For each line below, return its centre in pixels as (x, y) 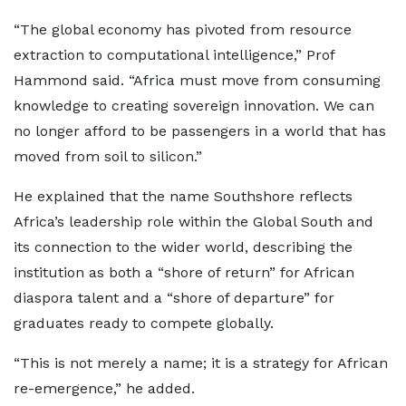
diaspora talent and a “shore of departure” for (174, 298)
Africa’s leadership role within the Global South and (193, 222)
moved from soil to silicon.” (108, 156)
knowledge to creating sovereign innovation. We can (194, 106)
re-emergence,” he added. (104, 388)
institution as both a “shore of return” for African (184, 272)
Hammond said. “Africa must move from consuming (197, 80)
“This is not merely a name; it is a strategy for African (201, 363)
